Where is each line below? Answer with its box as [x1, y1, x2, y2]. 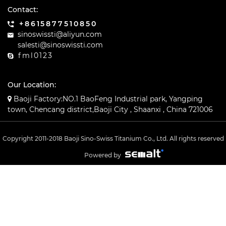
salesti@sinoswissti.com [18, 40, 103, 49]
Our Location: [8, 80, 56, 89]
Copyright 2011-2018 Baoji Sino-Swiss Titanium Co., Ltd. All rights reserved [2, 135, 224, 142]
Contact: [8, 5, 38, 14]
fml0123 [18, 51, 53, 60]
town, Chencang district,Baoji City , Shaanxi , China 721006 [8, 105, 213, 114]
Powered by [84, 151, 121, 159]
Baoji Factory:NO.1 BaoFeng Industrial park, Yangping [12, 94, 203, 103]
